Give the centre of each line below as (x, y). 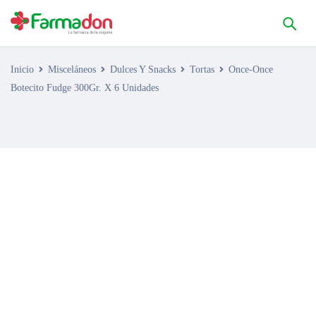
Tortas (202, 69)
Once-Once (251, 69)
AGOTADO (56, 174)
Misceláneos (72, 69)
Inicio (22, 69)
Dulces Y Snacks (143, 69)
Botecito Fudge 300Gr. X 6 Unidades (85, 88)
